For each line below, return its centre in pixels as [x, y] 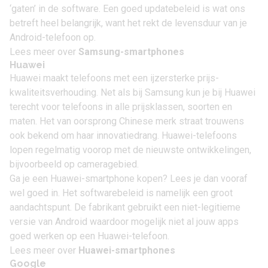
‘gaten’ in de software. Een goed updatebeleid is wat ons [127, 9]
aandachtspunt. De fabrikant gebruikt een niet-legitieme [125, 207]
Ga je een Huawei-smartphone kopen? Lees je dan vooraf [129, 179]
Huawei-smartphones [127, 250]
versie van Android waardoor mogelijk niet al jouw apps [124, 222]
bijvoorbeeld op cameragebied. [74, 164]
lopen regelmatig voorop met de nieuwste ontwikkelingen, [130, 150]
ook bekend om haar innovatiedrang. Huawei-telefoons [123, 135]
